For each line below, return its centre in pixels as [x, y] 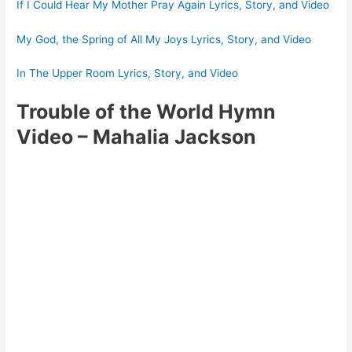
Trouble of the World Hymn [147, 112]
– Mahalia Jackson [167, 137]
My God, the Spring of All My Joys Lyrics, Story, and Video [164, 39]
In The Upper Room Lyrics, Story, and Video [128, 73]
